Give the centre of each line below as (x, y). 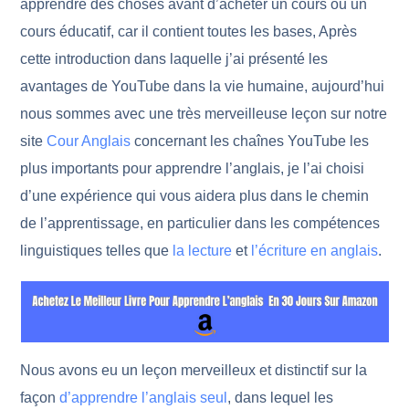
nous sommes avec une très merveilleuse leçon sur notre (204, 114)
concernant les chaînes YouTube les (250, 141)
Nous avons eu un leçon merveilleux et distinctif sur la (194, 370)
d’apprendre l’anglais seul (144, 398)
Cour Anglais (89, 141)
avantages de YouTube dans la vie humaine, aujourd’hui (203, 86)
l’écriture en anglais (315, 251)
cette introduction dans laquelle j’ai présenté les (174, 59)
